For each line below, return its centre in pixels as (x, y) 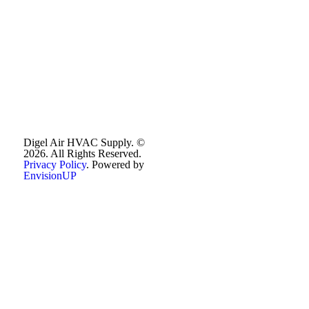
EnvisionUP (50, 176)
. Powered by (115, 165)
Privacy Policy (55, 165)
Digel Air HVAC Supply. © (84, 143)
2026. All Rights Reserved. (82, 154)
